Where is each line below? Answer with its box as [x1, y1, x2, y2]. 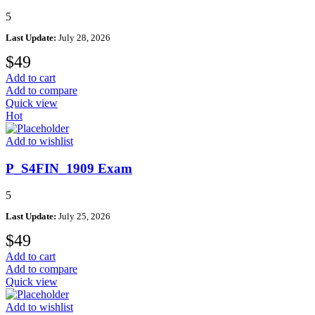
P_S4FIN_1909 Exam [6, 160, 132, 176]
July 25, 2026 [56, 211, 110, 222]
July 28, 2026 [56, 32, 110, 43]
